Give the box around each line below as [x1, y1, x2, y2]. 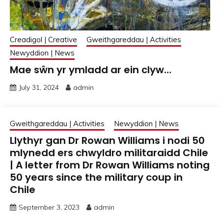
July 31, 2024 [19, 82, 59, 92]
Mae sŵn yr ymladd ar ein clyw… [10, 62, 171, 77]
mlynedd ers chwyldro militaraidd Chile [10, 145, 208, 160]
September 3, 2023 [19, 202, 80, 212]
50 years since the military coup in [10, 170, 183, 184]
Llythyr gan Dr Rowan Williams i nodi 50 [10, 133, 205, 147]
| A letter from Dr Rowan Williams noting [10, 158, 210, 172]
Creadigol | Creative [10, 34, 77, 44]
